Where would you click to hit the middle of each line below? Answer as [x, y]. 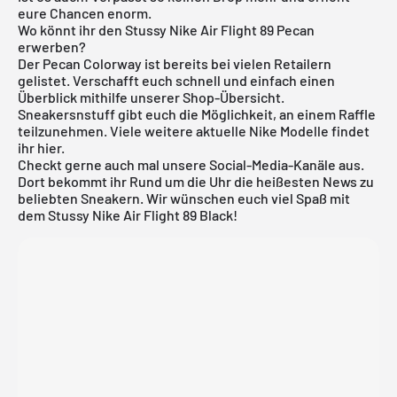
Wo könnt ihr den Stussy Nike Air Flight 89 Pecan [166, 29]
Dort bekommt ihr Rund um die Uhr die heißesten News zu [196, 181]
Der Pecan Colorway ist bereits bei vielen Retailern [175, 63]
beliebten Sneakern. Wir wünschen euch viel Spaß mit [184, 198]
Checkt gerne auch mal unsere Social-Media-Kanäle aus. [191, 164]
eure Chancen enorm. [85, 12]
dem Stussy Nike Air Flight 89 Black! [128, 214]
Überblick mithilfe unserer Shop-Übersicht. [151, 97]
